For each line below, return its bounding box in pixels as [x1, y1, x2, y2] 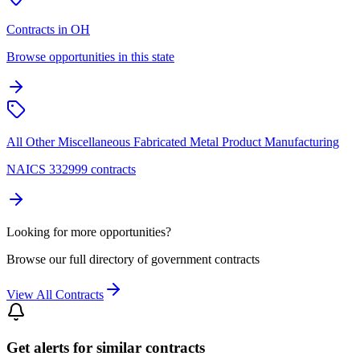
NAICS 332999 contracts [6, 162, 136, 176]
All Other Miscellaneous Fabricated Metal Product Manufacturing [6, 134, 339, 149]
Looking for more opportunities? [6, 224, 171, 239]
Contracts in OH [6, 22, 90, 36]
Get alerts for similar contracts [6, 339, 205, 357]
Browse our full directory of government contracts [6, 252, 260, 266]
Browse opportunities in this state [6, 49, 174, 63]
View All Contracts [6, 287, 104, 301]
